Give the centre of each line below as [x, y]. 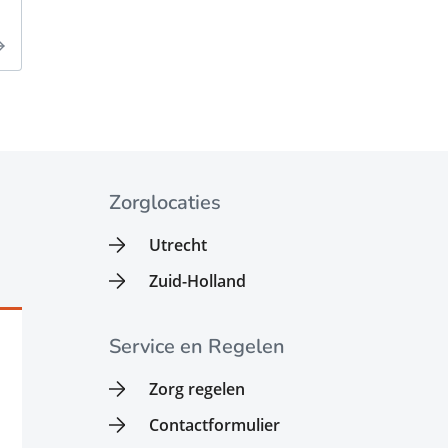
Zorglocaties [165, 202]
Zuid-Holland [198, 280]
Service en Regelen [197, 346]
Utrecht [178, 244]
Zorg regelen [197, 388]
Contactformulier [215, 424]
